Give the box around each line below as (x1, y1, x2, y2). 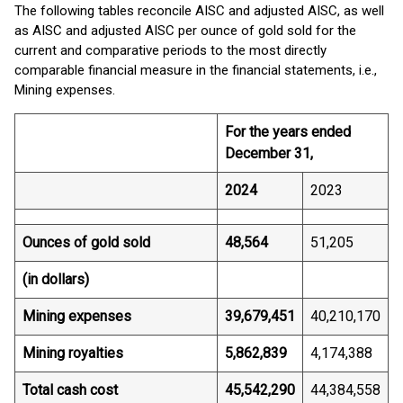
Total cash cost (22, 381, 118, 399)
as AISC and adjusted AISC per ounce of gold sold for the (14, 22, 356, 39)
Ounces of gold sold (22, 234, 150, 251)
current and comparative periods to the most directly (14, 42, 327, 58)
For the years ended (225, 123, 351, 140)
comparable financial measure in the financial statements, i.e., (14, 62, 377, 78)
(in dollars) (22, 271, 89, 288)
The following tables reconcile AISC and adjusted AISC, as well (14, 3, 384, 19)
